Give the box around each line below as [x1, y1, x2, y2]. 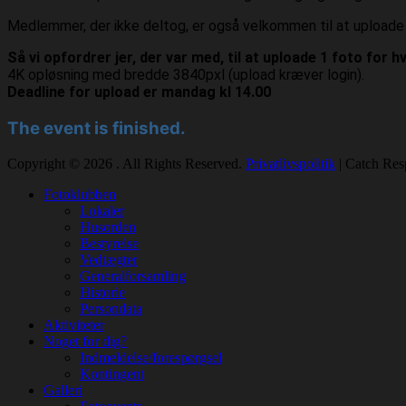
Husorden [80, 218, 136, 235]
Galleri [43, 382, 82, 398]
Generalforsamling [80, 267, 186, 284]
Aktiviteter [43, 316, 104, 333]
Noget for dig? [43, 333, 127, 349]
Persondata [80, 300, 142, 316]
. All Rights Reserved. [116, 155, 246, 171]
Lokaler [80, 202, 124, 218]
